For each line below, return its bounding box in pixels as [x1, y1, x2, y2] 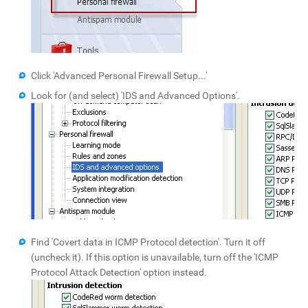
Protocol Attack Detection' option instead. [31, 266, 208, 278]
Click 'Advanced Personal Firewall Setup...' [31, 69, 208, 81]
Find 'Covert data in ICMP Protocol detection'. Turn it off [31, 236, 266, 247]
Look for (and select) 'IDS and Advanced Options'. [31, 89, 241, 101]
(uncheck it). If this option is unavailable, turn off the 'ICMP [31, 251, 279, 263]
